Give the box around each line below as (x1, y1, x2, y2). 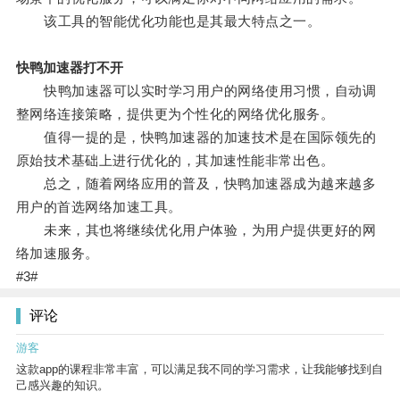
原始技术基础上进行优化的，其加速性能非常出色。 (15, 153, 335, 169)
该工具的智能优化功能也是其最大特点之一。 (15, 13, 321, 29)
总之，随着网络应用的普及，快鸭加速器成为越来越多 (15, 176, 377, 192)
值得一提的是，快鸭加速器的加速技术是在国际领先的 (15, 129, 377, 146)
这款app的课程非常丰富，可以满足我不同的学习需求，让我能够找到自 (16, 362, 383, 377)
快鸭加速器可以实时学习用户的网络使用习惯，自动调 (15, 83, 377, 99)
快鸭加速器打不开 (15, 60, 123, 76)
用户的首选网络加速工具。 (15, 199, 182, 215)
